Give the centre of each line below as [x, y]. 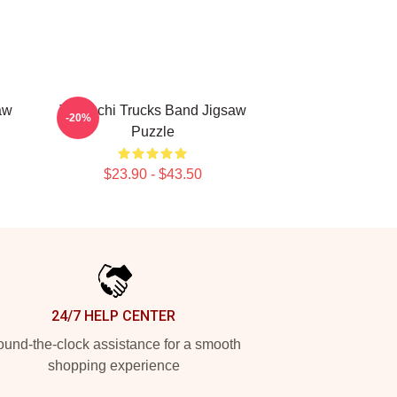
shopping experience [113, 366]
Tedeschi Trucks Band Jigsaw [152, 110]
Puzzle [152, 132]
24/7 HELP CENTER [113, 316]
